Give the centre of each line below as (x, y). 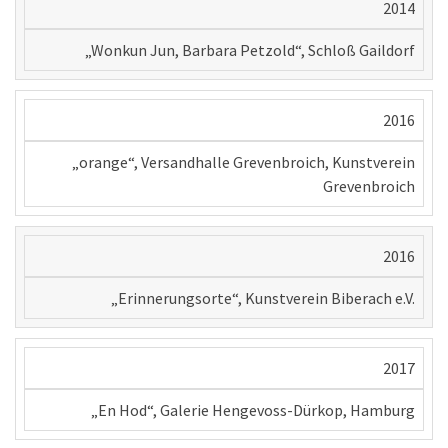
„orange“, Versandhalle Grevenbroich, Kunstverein (243, 162)
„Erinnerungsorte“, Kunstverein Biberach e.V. (263, 298)
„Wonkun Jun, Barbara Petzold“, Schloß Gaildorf (250, 50)
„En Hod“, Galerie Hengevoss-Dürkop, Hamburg (253, 410)
